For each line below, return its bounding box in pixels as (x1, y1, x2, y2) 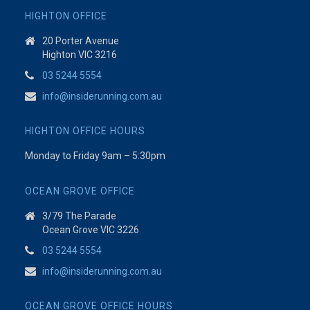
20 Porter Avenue (42, 35, 119, 46)
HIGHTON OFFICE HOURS (24, 125, 145, 136)
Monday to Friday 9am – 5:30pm (24, 150, 165, 161)
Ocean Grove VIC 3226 (42, 224, 139, 235)
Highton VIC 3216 (42, 49, 117, 60)
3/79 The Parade (42, 210, 116, 221)
